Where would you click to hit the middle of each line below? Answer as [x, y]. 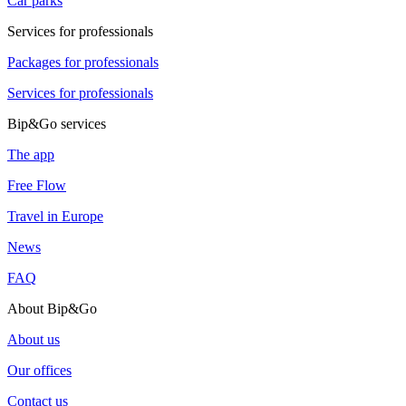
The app [31, 155]
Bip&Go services [57, 124]
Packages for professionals [83, 63]
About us [34, 340]
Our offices [39, 371]
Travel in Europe [55, 217]
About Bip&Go [52, 309]
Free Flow [37, 186]
